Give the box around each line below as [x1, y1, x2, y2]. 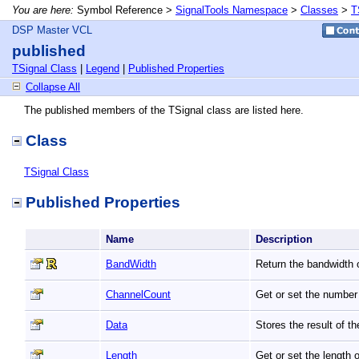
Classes [301, 4, 338, 16]
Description [256, 233, 316, 245]
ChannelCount [106, 288, 171, 301]
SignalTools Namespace [175, 4, 288, 16]
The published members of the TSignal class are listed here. [24, 104, 304, 116]
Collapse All [26, 81, 80, 93]
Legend [86, 63, 119, 75]
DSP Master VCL [12, 24, 92, 36]
